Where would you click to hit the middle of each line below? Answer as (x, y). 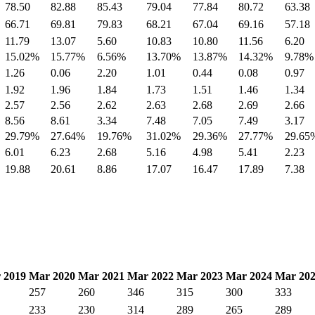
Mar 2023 (200, 276)
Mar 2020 (52, 276)
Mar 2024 (249, 276)
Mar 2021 (101, 276)
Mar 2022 (150, 276)
